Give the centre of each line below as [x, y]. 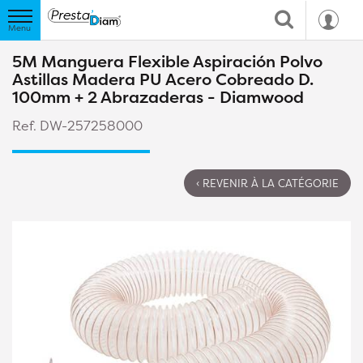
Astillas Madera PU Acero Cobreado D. [163, 79]
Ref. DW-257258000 [77, 126]
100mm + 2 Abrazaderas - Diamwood [158, 97]
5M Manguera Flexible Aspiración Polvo [167, 61]
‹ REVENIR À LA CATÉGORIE [267, 183]
